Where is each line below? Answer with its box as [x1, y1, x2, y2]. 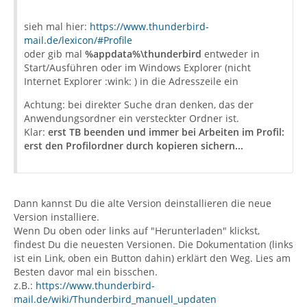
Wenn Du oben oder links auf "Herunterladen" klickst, [14, 224, 260, 237]
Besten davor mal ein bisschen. [14, 265, 158, 278]
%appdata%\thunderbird [85, 47, 201, 60]
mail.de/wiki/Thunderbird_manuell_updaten [14, 293, 217, 306]
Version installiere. [14, 210, 99, 223]
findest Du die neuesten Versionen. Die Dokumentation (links [14, 238, 293, 251]
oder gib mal [24, 47, 85, 60]
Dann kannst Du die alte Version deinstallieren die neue [14, 197, 271, 210]
